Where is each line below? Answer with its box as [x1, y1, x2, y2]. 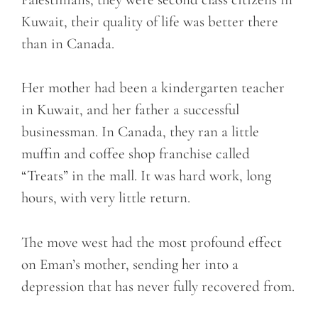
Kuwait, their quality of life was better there [21, 12, 278, 31]
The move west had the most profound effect [21, 233, 282, 251]
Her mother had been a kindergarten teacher [21, 79, 285, 97]
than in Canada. [21, 34, 114, 53]
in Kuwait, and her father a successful [21, 101, 239, 119]
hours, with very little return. [21, 189, 190, 207]
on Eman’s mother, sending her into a [21, 255, 238, 273]
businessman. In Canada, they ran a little [21, 123, 259, 141]
